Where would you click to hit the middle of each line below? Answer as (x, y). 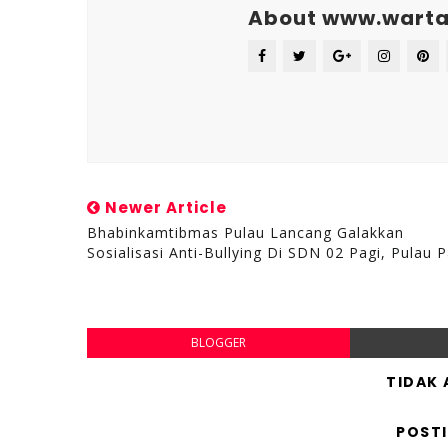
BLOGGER (218, 342)
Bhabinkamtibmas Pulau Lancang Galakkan (245, 232)
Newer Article (164, 207)
